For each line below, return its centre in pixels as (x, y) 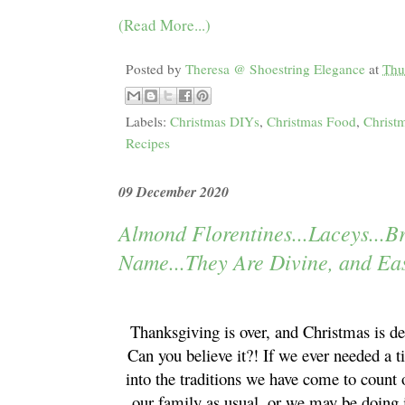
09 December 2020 (174, 192)
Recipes (148, 143)
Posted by (155, 69)
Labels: (148, 122)
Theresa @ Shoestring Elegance (275, 69)
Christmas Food (311, 122)
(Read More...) (165, 25)
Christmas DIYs (215, 122)
